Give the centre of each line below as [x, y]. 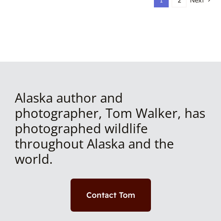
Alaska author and [69, 98]
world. [34, 159]
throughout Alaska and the [94, 144]
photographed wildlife [81, 129]
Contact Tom [110, 195]
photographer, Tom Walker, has [110, 113]
